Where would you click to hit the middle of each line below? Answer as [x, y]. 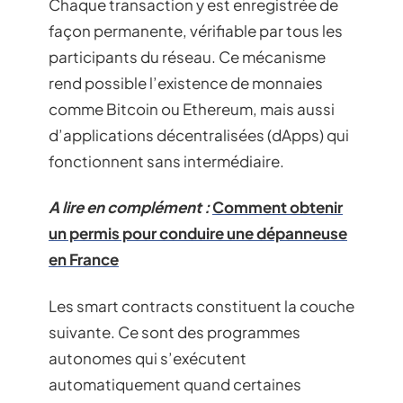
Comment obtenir [278, 207]
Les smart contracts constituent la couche [201, 305]
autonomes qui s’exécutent [148, 358]
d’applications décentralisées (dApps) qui [199, 134]
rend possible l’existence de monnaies [186, 82]
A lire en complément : [129, 207]
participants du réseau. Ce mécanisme [187, 56]
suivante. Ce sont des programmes [175, 331]
